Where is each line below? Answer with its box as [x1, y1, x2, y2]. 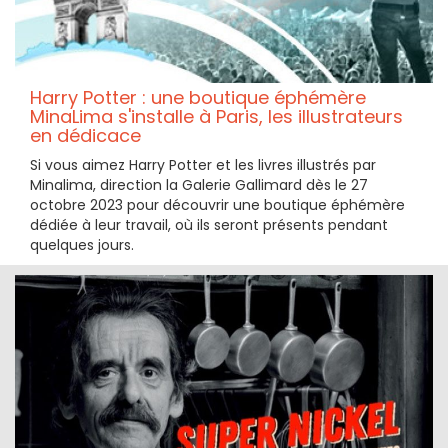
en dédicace [30, 122, 141, 148]
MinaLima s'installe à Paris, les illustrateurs [30, 103, 403, 129]
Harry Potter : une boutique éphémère [30, 84, 366, 110]
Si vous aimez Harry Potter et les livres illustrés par [30, 154, 376, 175]
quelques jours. [30, 234, 134, 255]
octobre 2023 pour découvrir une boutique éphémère [30, 194, 405, 215]
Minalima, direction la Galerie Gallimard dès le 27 [30, 174, 368, 195]
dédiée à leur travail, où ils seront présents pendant [30, 214, 388, 235]
